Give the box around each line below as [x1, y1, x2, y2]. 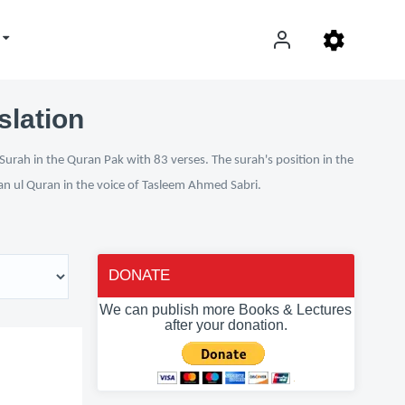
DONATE [108, 267, 170, 284]
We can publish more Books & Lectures [99, 302, 353, 317]
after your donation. [164, 317, 287, 333]
